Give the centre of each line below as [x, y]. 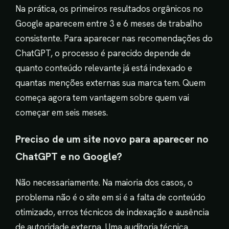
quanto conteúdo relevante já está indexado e [104, 68]
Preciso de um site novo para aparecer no [112, 139]
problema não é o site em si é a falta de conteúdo [110, 197]
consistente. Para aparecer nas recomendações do [114, 38]
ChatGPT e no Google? [69, 156]
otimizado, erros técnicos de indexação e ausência [112, 212]
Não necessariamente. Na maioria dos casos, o [104, 182]
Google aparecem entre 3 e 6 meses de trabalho [109, 23]
